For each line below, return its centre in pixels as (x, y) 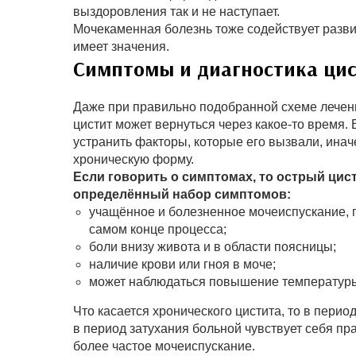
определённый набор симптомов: (182, 195)
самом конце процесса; (158, 230)
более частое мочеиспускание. (164, 346)
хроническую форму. (133, 160)
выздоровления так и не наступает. (176, 12)
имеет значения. (121, 47)
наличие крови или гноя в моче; (182, 265)
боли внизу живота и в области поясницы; (213, 247)
